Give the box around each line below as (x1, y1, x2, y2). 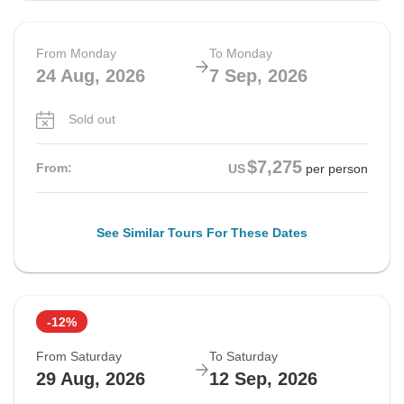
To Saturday (209, 349, 278, 364)
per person (306, 161, 368, 177)
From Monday (36, 46, 116, 61)
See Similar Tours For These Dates (96, 225, 308, 241)
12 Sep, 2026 (209, 369, 317, 390)
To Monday (209, 46, 272, 61)
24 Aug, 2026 (36, 66, 145, 87)
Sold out (69, 112, 115, 127)
